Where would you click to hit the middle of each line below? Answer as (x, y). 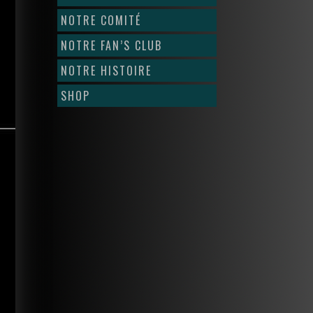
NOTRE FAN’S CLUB (111, 45)
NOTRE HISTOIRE (106, 71)
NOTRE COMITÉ (101, 20)
